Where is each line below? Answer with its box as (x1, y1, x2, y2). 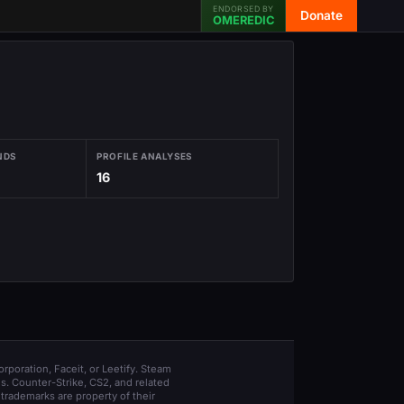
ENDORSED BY (213, 4, 274, 14)
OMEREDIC (213, 14, 274, 27)
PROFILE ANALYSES (96, 151, 192, 162)
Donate (300, 8, 343, 23)
